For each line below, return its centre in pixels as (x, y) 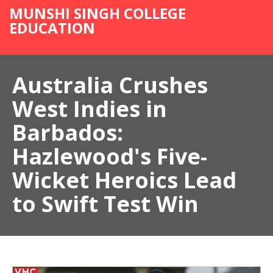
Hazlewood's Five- (110, 156)
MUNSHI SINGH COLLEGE (97, 13)
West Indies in (90, 109)
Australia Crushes (110, 85)
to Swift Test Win (105, 204)
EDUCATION (52, 28)
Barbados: (68, 133)
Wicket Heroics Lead (124, 180)
